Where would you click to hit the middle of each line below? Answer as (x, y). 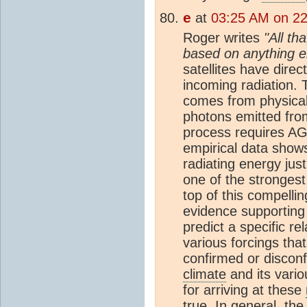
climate (205, 274)
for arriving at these (244, 290)
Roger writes (223, 37)
